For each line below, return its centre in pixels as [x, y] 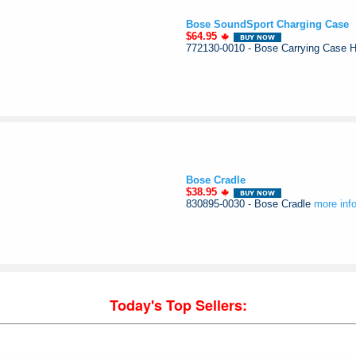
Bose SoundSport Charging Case [267, 24]
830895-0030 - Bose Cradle [250, 204]
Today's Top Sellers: [178, 305]
